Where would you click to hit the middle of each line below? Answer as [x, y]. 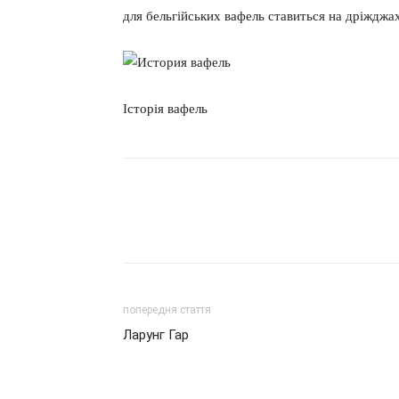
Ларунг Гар [156, 335]
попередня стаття [167, 310]
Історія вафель [165, 109]
